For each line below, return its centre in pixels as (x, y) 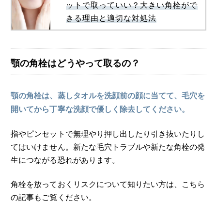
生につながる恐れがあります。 (65, 159)
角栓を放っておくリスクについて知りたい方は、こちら (108, 184)
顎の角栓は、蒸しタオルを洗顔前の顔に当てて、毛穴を (108, 95)
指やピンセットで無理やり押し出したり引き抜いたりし (108, 133)
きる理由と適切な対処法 (111, 17)
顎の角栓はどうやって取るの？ (75, 62)
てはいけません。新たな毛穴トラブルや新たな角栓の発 (108, 146)
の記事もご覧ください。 (54, 197)
